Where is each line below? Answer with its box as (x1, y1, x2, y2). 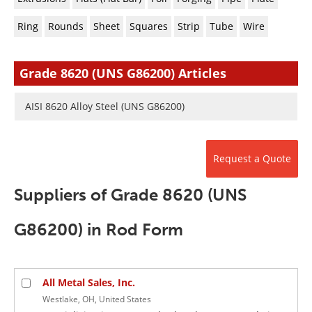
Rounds (48, 19, 84, 33)
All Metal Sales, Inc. (42, 276, 135, 289)
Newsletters (36, 2, 107, 19)
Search (208, 2, 248, 19)
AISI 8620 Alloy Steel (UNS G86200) (25, 100, 185, 113)
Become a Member (17, 34, 127, 51)
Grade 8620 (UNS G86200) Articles (19, 65, 226, 81)
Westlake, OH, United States (42, 293, 151, 305)
